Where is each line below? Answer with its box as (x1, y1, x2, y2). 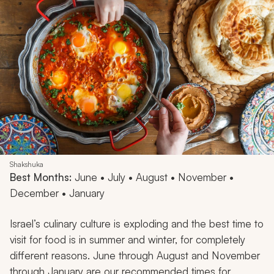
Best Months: (10, 170, 72, 183)
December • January (10, 186, 105, 199)
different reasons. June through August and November (10, 248, 260, 262)
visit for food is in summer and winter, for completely (10, 232, 245, 246)
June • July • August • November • (72, 170, 234, 183)
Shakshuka (10, 159, 43, 169)
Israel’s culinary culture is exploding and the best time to (10, 217, 264, 230)
